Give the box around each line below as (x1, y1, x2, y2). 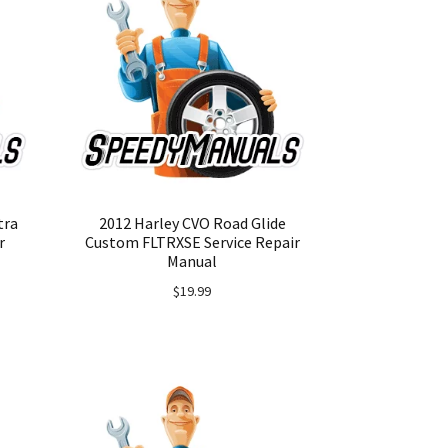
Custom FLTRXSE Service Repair (84, 232, 300, 253)
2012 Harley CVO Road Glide (98, 213, 286, 234)
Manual (167, 251, 218, 272)
